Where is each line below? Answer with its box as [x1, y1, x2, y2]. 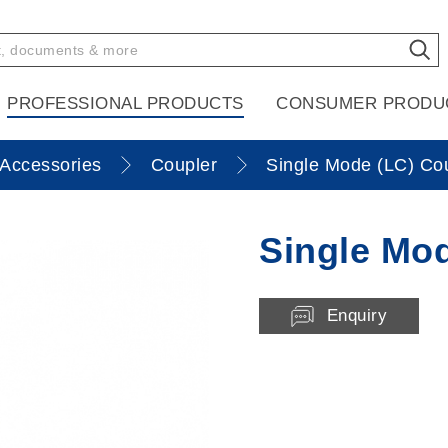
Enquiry [326, 306, 387, 325]
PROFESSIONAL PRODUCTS [7, 94, 244, 113]
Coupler [150, 155, 217, 175]
